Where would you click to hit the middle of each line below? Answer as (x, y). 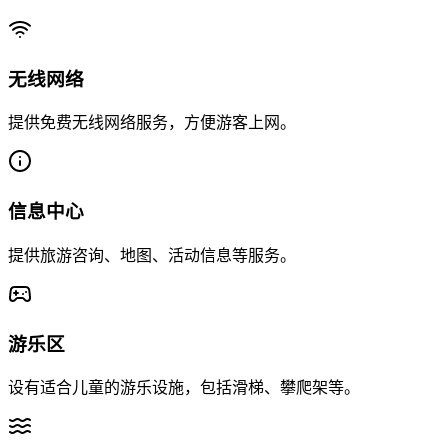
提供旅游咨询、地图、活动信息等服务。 (152, 255)
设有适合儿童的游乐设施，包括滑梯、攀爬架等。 (184, 388)
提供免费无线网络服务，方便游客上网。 (152, 123)
